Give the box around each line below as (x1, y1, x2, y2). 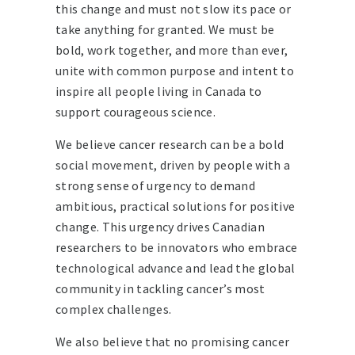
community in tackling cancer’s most (55, 281, 265, 297)
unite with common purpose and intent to (55, 63, 294, 79)
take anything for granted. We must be (55, 21, 275, 38)
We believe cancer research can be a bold (55, 136, 284, 153)
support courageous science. (55, 104, 216, 120)
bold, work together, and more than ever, (55, 42, 288, 59)
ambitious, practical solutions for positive (55, 198, 296, 215)
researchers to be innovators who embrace (55, 239, 298, 256)
